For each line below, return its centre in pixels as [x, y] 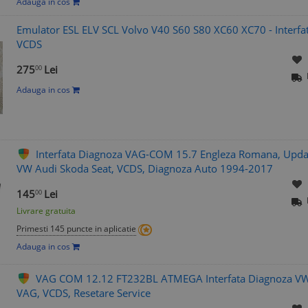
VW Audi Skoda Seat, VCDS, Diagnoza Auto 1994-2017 [145, 169]
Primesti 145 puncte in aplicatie [76, 229]
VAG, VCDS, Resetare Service [84, 293]
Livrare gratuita [46, 211]
